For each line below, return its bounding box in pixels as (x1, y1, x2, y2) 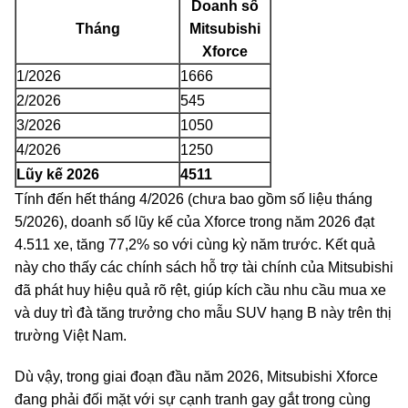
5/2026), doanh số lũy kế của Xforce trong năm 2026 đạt (15, 214, 374, 229)
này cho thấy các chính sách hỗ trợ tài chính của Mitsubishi (15, 260, 393, 275)
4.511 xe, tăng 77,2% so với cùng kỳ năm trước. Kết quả (15, 237, 375, 252)
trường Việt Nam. (15, 328, 134, 343)
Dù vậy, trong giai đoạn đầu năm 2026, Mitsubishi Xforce (15, 369, 378, 384)
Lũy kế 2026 (16, 167, 99, 182)
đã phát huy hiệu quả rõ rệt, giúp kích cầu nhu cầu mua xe (15, 282, 386, 298)
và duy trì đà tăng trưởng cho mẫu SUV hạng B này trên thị (15, 305, 392, 321)
